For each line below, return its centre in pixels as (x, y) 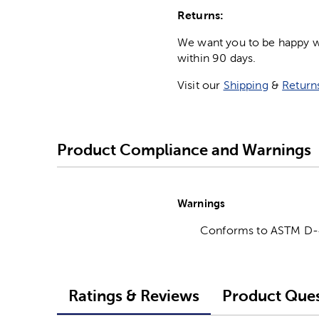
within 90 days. (217, 58)
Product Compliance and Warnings (184, 150)
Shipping (246, 85)
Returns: (201, 15)
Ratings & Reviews (134, 296)
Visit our (200, 85)
